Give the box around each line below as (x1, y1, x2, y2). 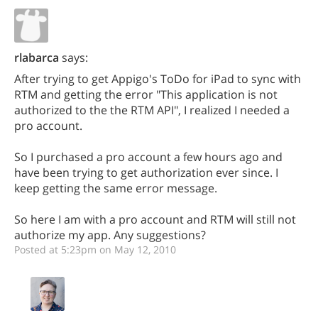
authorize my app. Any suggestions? (14, 227, 206, 243)
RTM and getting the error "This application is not (14, 87, 278, 102)
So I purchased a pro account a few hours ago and (14, 149, 283, 165)
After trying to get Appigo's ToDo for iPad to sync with (14, 71, 301, 87)
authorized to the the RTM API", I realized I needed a (14, 102, 290, 118)
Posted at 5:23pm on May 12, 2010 (14, 243, 176, 256)
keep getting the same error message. (14, 180, 217, 196)
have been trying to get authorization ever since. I (14, 165, 278, 180)
